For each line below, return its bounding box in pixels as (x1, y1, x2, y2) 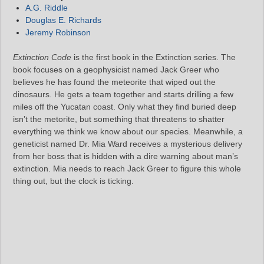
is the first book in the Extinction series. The (71, 52, 236, 62)
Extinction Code (13, 52, 71, 62)
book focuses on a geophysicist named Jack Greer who (13, 64, 219, 74)
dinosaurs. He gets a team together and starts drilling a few (13, 89, 233, 99)
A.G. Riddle (25, 2, 68, 12)
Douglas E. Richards (25, 15, 101, 25)
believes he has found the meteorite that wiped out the (13, 77, 216, 87)
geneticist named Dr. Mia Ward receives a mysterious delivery (13, 138, 242, 148)
